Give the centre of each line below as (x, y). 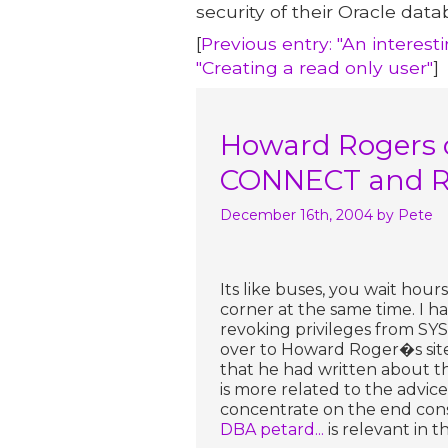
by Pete (405, 214)
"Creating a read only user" (314, 67)
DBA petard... (274, 429)
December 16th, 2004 (296, 214)
